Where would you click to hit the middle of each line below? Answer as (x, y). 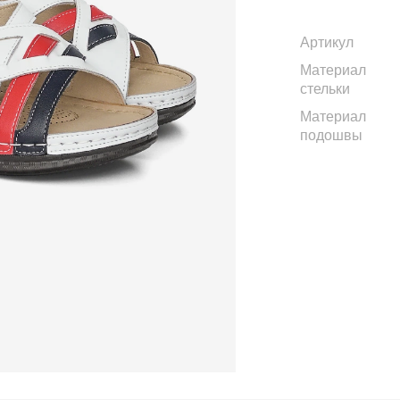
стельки (325, 89)
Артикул (327, 42)
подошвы (331, 135)
